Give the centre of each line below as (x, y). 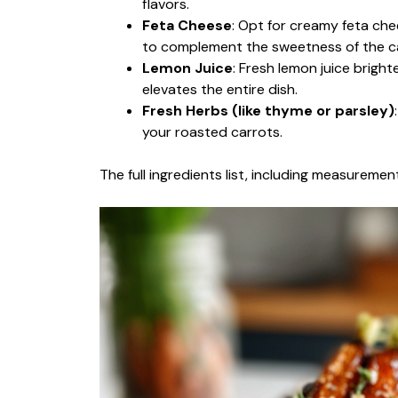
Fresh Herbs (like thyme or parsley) (268, 111)
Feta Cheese (187, 25)
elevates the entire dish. (220, 89)
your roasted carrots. (212, 132)
